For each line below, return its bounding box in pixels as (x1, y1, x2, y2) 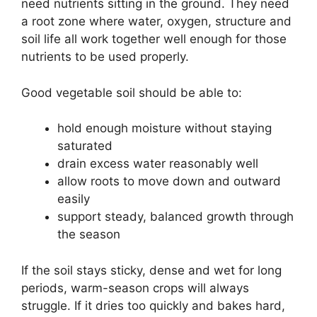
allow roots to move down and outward (57, 174, 281, 189)
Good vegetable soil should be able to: (21, 85, 242, 100)
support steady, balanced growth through (57, 209, 294, 224)
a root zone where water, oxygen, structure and (21, 14, 292, 29)
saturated (57, 139, 113, 154)
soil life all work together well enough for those (21, 32, 287, 47)
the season (57, 227, 120, 242)
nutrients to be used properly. (21, 50, 189, 64)
